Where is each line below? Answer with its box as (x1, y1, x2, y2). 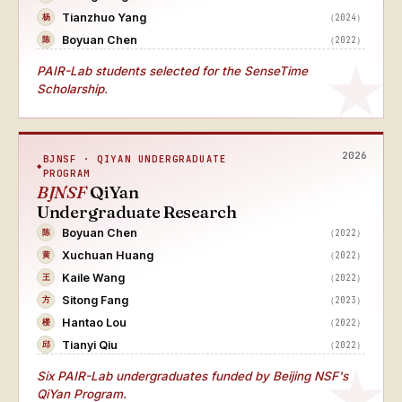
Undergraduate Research (37, 201, 237, 223)
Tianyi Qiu (62, 337, 118, 352)
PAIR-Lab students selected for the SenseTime (37, 64, 308, 78)
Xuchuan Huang (62, 248, 153, 262)
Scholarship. (37, 82, 108, 96)
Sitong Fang (62, 293, 128, 307)
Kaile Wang (62, 270, 125, 284)
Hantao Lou (62, 315, 127, 329)
